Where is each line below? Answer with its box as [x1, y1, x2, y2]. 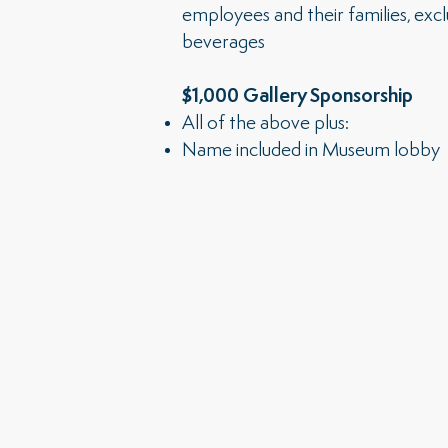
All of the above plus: [182, 114, 349, 134]
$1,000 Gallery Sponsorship [182, 87, 413, 107]
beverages [182, 33, 265, 53]
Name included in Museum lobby [182, 141, 440, 161]
